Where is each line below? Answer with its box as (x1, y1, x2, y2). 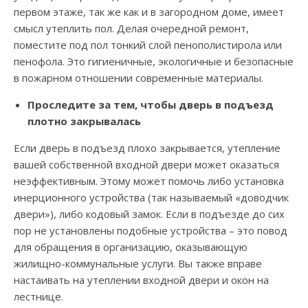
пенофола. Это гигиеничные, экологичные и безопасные (14, 54, 294, 69)
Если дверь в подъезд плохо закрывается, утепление (14, 141, 280, 155)
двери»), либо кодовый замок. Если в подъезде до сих (14, 207, 285, 221)
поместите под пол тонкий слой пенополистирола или (14, 38, 282, 52)
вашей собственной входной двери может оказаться (14, 157, 279, 172)
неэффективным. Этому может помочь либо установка (14, 174, 284, 188)
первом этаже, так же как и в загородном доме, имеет (14, 5, 284, 19)
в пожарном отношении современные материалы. (14, 71, 263, 85)
